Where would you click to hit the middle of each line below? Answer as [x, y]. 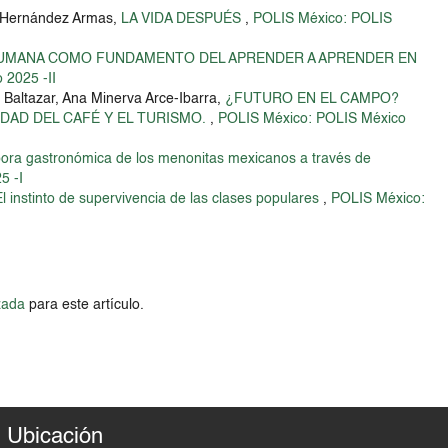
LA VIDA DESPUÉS [183, 18]
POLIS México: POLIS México [312, 118]
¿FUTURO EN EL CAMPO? [312, 98]
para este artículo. [85, 304]
